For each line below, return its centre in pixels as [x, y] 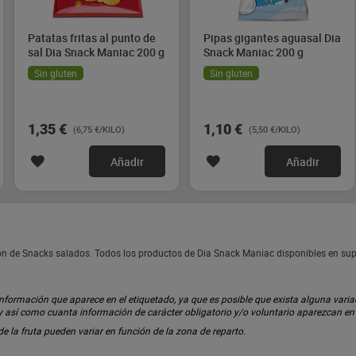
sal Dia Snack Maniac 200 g [96, 52]
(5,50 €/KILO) [275, 129]
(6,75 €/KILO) [99, 129]
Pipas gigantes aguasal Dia [272, 38]
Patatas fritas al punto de [92, 38]
